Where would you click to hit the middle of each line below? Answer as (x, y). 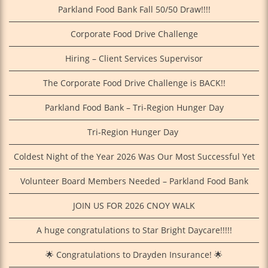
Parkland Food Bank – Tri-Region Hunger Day (134, 108)
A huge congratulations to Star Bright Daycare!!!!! (134, 230)
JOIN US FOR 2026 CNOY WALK (134, 206)
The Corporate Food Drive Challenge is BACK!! (134, 83)
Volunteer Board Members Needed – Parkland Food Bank (134, 181)
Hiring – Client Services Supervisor (134, 59)
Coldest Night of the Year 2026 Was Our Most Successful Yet (134, 157)
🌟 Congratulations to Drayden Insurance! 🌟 (134, 255)
